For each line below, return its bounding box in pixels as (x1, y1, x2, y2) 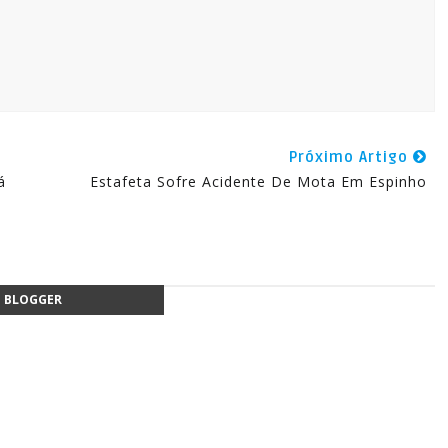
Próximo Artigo (288, 148, 413, 167)
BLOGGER (3, 291, 62, 309)
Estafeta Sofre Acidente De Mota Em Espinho (89, 172, 427, 192)
